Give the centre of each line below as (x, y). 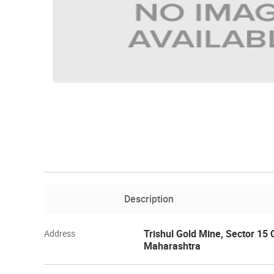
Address (60, 233)
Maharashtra (172, 246)
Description (149, 199)
